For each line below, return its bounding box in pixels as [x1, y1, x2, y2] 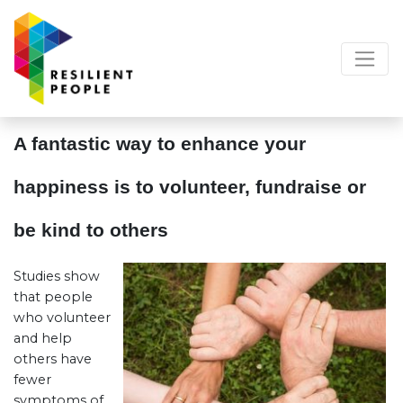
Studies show [13, 268, 100, 284]
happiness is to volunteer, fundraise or [13, 176, 366, 197]
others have [13, 351, 92, 367]
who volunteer [13, 309, 111, 326]
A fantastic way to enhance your [13, 133, 306, 154]
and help [13, 330, 72, 346]
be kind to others [13, 219, 168, 240]
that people [13, 289, 93, 305]
